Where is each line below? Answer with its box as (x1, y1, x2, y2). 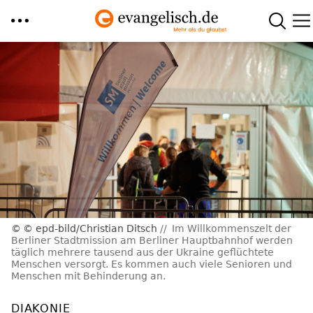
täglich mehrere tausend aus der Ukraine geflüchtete (11, 247, 274, 259)
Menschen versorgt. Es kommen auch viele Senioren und (11, 259, 292, 270)
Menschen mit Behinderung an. (11, 270, 166, 282)
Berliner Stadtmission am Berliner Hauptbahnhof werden (11, 235, 293, 247)
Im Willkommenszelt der (172, 223, 291, 235)
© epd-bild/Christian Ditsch (23, 223, 157, 235)
